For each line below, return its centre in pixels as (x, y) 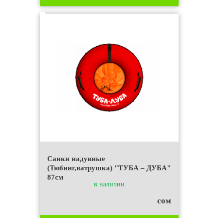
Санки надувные (76, 158)
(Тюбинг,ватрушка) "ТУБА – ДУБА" (109, 168)
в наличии (109, 184)
